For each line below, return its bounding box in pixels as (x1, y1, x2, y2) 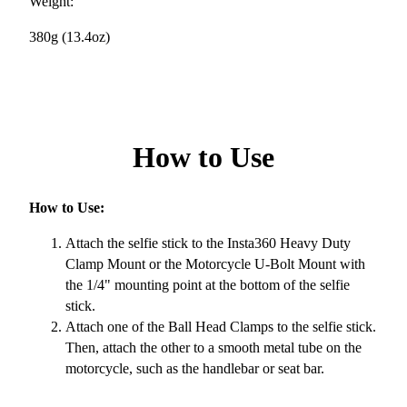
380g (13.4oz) (29, 28, 110, 45)
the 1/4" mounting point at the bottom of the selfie (65, 276, 350, 293)
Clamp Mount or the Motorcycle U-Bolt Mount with (65, 255, 365, 272)
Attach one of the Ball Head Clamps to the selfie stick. (65, 318, 376, 334)
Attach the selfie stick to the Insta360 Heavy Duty (65, 234, 351, 251)
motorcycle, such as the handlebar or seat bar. (65, 360, 324, 376)
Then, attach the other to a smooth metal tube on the (65, 339, 362, 355)
